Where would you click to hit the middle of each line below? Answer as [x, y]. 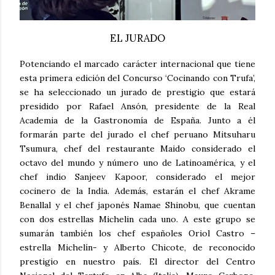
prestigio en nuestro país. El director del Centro [137, 261]
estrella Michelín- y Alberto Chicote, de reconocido [137, 247]
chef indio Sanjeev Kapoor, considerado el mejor [137, 176]
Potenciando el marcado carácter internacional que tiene [137, 64]
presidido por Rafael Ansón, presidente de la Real [137, 106]
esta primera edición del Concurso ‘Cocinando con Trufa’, [137, 78]
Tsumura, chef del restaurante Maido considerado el [137, 148]
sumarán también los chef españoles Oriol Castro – [137, 233]
